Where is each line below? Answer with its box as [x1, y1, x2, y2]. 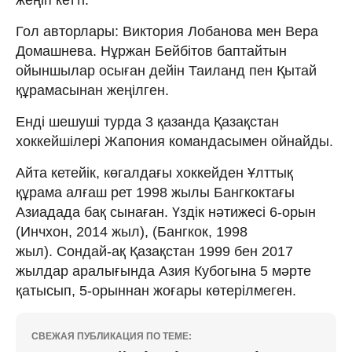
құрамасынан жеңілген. [16, 82, 169, 98]
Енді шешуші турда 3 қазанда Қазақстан [16, 113, 279, 130]
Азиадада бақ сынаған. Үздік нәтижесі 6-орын [16, 203, 316, 220]
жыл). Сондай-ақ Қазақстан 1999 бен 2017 [16, 243, 293, 259]
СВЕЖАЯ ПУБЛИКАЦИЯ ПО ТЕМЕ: [31, 330, 192, 342]
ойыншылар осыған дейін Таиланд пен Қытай [16, 62, 317, 79]
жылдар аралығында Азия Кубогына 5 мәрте [16, 262, 311, 279]
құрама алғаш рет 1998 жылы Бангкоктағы [16, 184, 295, 200]
